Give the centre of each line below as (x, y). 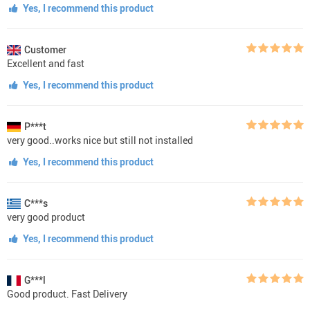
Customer (45, 49)
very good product (46, 217)
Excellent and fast (46, 63)
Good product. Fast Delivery (67, 293)
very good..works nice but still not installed (100, 140)
